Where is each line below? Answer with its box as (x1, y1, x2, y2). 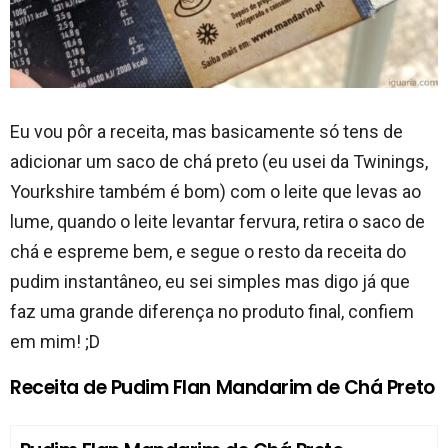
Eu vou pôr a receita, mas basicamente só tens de (10, 121, 403, 143)
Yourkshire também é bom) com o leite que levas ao (10, 181, 421, 203)
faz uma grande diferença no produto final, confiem (10, 301, 414, 323)
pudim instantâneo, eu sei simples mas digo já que (10, 271, 410, 293)
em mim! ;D (10, 331, 100, 353)
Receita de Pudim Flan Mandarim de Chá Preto (10, 374, 435, 402)
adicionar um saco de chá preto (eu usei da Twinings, (10, 151, 428, 173)
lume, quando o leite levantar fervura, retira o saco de (10, 211, 425, 233)
